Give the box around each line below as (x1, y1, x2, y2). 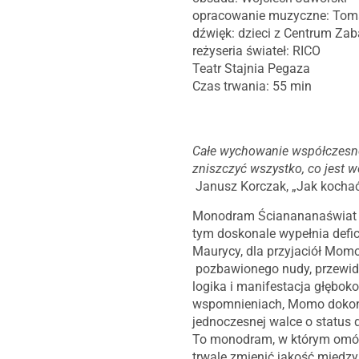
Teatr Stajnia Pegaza (192, 61, 310, 76)
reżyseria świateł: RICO (192, 43, 321, 58)
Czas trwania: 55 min (192, 79, 312, 94)
